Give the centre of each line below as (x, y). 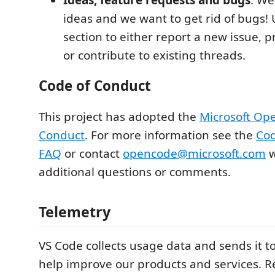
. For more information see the (170, 135)
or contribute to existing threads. (154, 55)
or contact (92, 153)
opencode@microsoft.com (194, 153)
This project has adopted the (119, 116)
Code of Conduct (95, 86)
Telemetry (75, 212)
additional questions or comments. (135, 172)
